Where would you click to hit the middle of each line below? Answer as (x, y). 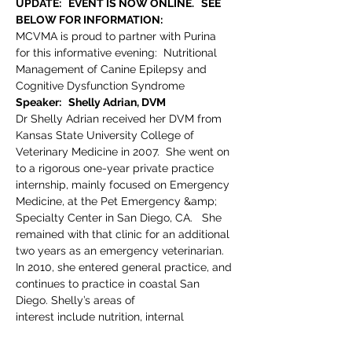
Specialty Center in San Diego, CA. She (120, 218)
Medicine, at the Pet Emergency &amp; (118, 201)
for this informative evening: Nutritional (118, 53)
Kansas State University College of (106, 135)
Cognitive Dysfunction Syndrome (100, 86)
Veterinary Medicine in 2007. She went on (124, 152)
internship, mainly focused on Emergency (124, 185)
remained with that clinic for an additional (124, 234)
